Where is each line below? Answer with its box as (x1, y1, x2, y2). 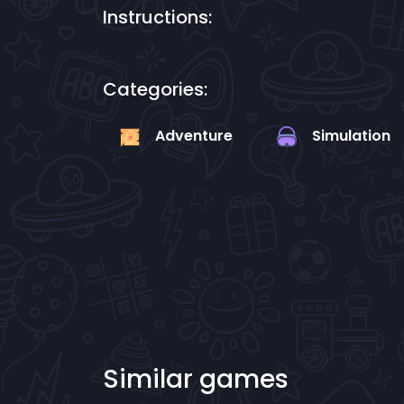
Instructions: (103, 5, 212, 31)
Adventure (155, 125, 233, 147)
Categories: (103, 77, 207, 103)
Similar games (103, 362, 289, 398)
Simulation (312, 125, 390, 147)
